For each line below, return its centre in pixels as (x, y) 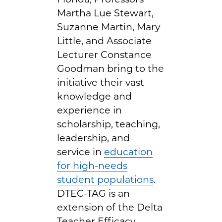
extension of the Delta (110, 207)
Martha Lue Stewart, (105, 13)
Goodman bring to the (111, 68)
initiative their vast (101, 82)
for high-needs (92, 165)
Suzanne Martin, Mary (109, 27)
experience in (89, 110)
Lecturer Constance (104, 54)
